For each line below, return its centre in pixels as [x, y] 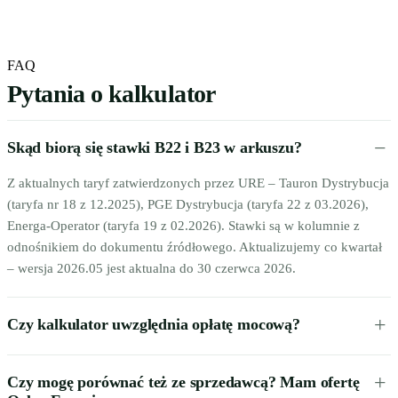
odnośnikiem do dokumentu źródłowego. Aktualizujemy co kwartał [195, 247]
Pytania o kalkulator [111, 94]
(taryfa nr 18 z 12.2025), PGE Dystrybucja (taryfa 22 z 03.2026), [188, 204]
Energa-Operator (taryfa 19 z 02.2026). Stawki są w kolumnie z [183, 226]
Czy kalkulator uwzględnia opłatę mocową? [154, 324]
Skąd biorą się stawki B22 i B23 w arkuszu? [155, 147]
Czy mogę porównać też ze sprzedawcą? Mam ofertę [183, 382]
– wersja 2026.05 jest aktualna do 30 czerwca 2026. [151, 268]
